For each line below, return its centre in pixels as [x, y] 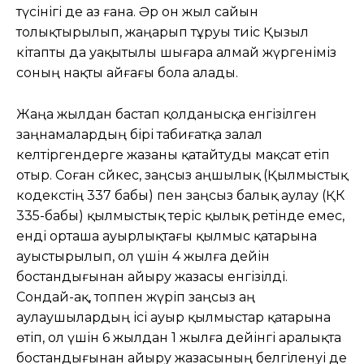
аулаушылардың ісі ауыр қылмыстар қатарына [173, 317]
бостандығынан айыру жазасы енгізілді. [152, 276]
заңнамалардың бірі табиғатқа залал [139, 134]
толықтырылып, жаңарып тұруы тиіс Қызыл [162, 32]
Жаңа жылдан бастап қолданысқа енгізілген [167, 114]
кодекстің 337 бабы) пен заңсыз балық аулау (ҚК [180, 195]
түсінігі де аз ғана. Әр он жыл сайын [137, 11]
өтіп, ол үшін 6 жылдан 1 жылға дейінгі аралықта [179, 337]
